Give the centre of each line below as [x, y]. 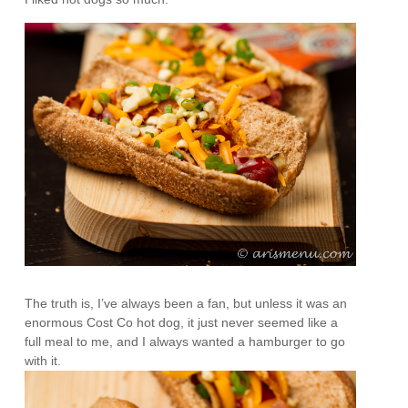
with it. [45, 361]
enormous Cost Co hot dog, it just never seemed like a [182, 323]
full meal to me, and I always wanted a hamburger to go [185, 342]
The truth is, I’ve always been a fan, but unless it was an [186, 304]
